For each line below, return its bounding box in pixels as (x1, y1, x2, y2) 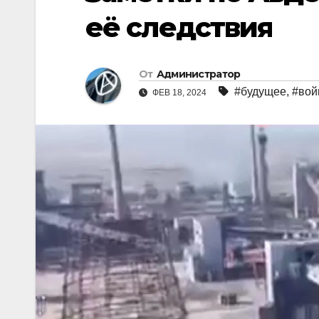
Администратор (156, 68, 241, 81)
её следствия (85, 11, 273, 44)
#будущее (234, 85, 286, 98)
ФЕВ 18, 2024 (150, 88, 209, 98)
